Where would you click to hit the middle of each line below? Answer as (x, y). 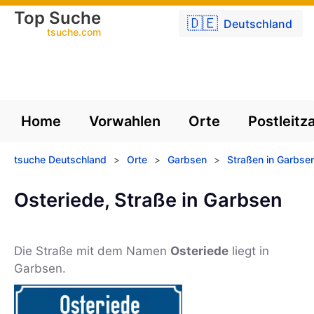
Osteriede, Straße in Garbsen (148, 200)
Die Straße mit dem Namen (92, 251)
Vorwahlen (125, 121)
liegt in (249, 251)
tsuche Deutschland (60, 159)
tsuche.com (74, 32)
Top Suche (57, 18)
